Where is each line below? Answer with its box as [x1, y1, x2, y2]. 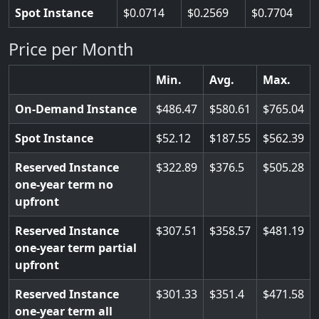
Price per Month [9, 38, 134, 61]
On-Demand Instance [15, 101, 137, 117]
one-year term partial [15, 240, 137, 256]
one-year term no [15, 177, 113, 192]
